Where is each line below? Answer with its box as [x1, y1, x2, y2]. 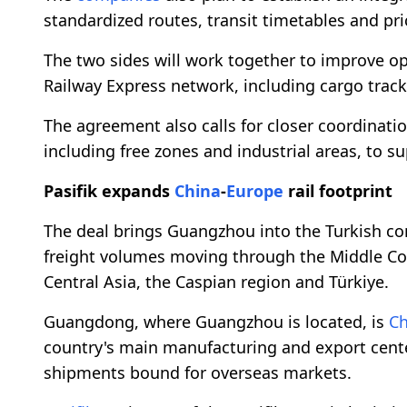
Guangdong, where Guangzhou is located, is [44, 310, 389, 333]
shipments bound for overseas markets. [44, 361, 352, 383]
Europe [226, 179, 283, 202]
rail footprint [283, 179, 392, 202]
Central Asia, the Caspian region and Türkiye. [44, 270, 389, 293]
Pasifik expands [44, 179, 174, 202]
